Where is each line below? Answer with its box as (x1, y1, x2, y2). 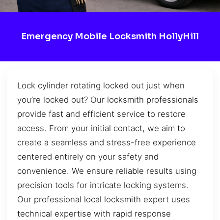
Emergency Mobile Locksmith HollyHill (21, 31, 199, 42)
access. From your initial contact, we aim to (17, 123, 185, 133)
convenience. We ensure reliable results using (17, 165, 196, 176)
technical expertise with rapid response (17, 208, 171, 219)
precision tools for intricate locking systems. (17, 180, 189, 190)
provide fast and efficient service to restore (17, 109, 186, 119)
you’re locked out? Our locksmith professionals (17, 94, 198, 105)
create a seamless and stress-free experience (17, 137, 196, 147)
